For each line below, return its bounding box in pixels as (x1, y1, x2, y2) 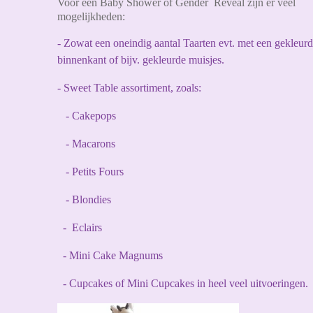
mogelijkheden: (57, 10, 125, 22)
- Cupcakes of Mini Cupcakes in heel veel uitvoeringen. (57, 277, 308, 289)
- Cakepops (57, 109, 116, 122)
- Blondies (57, 193, 111, 205)
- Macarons (57, 137, 115, 150)
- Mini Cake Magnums (57, 249, 163, 261)
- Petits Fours (57, 165, 124, 177)
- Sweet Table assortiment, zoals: (57, 81, 201, 94)
